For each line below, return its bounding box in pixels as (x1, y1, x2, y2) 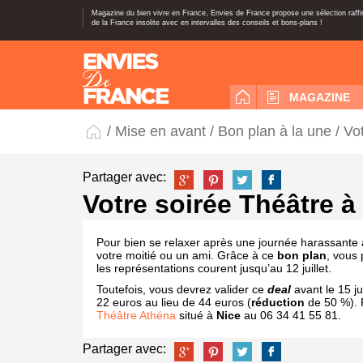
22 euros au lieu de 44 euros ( (96, 296, 251, 309)
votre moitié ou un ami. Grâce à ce (96, 249, 277, 262)
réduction (251, 296, 305, 309)
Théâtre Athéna (96, 309, 176, 322)
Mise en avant (115, 123, 206, 139)
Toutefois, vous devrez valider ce (96, 283, 267, 296)
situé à (176, 309, 216, 322)
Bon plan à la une (218, 123, 331, 139)
